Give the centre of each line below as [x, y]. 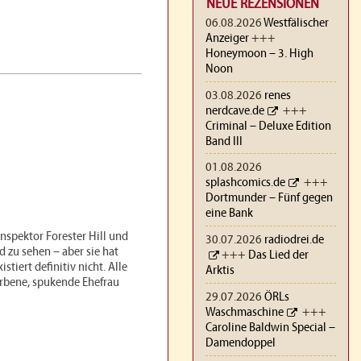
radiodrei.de [294, 241]
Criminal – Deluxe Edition [268, 126]
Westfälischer [296, 23]
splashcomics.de [245, 183]
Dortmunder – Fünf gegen [269, 199]
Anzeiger [227, 38]
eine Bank [229, 214]
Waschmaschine [245, 312]
